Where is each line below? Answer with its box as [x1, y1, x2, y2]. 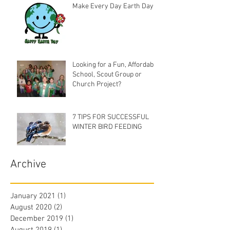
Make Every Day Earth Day [72, 2, 154, 11]
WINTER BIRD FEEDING [72, 123, 142, 132]
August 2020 [10, 203, 52, 213]
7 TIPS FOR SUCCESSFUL [72, 113, 149, 122]
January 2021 [10, 191, 55, 201]
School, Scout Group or [72, 70, 142, 80]
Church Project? [72, 80, 121, 89]
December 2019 [10, 214, 63, 224]
